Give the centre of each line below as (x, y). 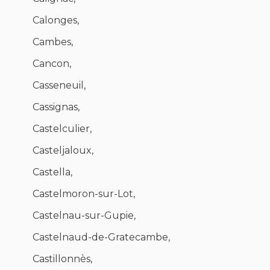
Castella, (52, 172)
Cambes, (53, 42)
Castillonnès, (62, 259)
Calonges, (56, 20)
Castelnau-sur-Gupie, (84, 216)
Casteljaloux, (63, 151)
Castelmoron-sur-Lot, (84, 194)
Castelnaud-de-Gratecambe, (101, 237)
